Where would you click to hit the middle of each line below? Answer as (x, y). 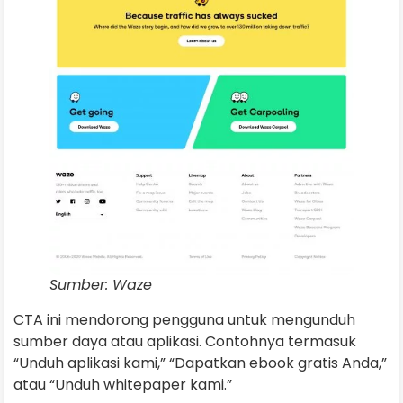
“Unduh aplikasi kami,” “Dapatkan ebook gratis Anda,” (200, 363)
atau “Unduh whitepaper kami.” (123, 385)
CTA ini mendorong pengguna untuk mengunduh (184, 320)
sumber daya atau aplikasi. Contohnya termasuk (185, 342)
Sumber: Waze (101, 285)
